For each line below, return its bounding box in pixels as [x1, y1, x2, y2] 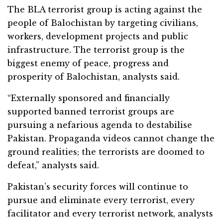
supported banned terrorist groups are [7, 107, 174, 117]
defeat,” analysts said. [7, 160, 99, 171]
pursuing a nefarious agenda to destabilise [7, 120, 192, 130]
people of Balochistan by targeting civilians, [7, 18, 198, 28]
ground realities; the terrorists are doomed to [7, 147, 205, 157]
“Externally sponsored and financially [7, 93, 170, 104]
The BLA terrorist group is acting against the [7, 4, 202, 15]
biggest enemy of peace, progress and [7, 58, 169, 69]
